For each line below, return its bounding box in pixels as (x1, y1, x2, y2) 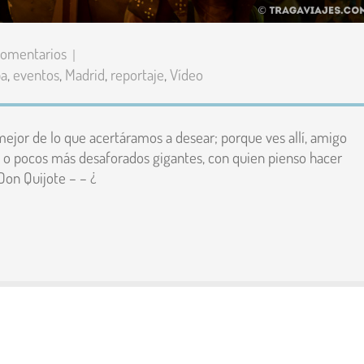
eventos (13, 63, 59, 84)
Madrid (65, 63, 105, 84)
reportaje (110, 63, 164, 84)
